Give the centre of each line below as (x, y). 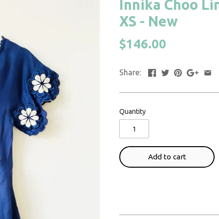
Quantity (132, 111)
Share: (130, 72)
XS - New (149, 21)
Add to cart (167, 157)
